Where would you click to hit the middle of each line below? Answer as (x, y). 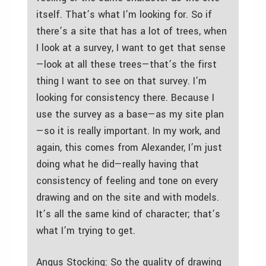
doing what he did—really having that (118, 164)
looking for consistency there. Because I (125, 97)
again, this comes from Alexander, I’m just (129, 147)
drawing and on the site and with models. (128, 197)
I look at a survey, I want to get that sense (131, 47)
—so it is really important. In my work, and (128, 131)
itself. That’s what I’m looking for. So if (124, 14)
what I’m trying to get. (86, 230)
